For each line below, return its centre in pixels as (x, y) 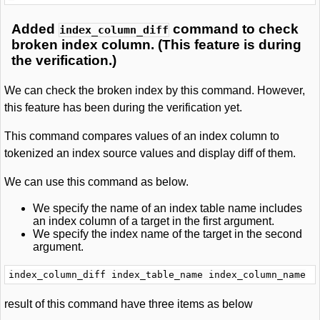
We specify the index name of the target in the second (167, 234)
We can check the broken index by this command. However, (155, 90)
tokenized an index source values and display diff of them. (150, 153)
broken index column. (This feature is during (156, 45)
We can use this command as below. (96, 182)
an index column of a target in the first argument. (154, 221)
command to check (234, 29)
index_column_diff (114, 30)
